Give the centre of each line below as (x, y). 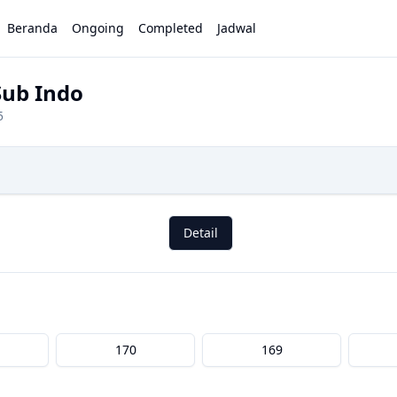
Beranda (33, 28)
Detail (200, 233)
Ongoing (98, 28)
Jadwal (237, 28)
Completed (171, 28)
